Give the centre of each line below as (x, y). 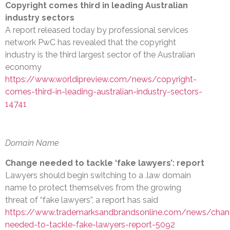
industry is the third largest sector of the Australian (100, 54)
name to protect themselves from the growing (93, 187)
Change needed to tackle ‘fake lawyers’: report (105, 163)
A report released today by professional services (97, 30)
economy (23, 67)
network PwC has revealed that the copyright (91, 42)
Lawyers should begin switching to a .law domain (98, 175)
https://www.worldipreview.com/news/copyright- (101, 79)
